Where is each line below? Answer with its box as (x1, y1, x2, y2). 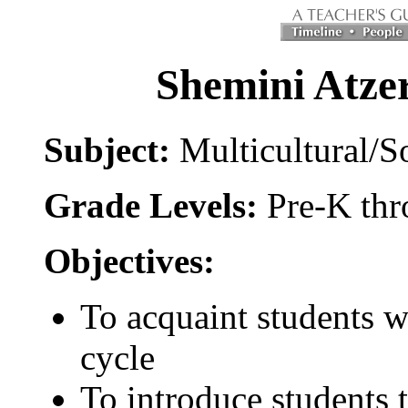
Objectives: (44, 240, 215, 280)
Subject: (44, 129, 179, 169)
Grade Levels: (44, 185, 267, 225)
